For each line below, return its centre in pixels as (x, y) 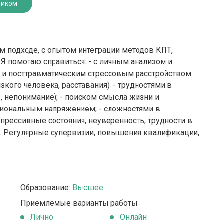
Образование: (46, 187)
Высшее (87, 187)
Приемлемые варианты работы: (79, 203)
